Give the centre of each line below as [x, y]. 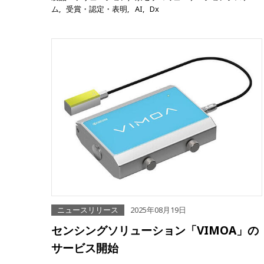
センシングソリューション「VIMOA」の [155, 230]
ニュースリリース [88, 210]
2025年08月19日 [158, 210]
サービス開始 [85, 248]
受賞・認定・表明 [97, 9]
